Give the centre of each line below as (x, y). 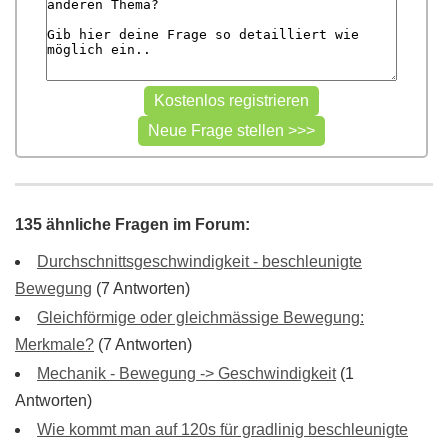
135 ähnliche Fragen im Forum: (132, 224)
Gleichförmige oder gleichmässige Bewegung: (200, 317)
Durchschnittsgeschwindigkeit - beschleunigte (199, 261)
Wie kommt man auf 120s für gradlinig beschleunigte (222, 429)
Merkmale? (54, 344)
